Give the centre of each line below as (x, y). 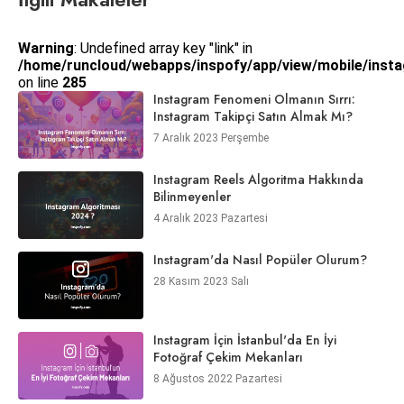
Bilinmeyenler (192, 196)
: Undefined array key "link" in (163, 48)
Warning (46, 48)
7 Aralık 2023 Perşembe (211, 138)
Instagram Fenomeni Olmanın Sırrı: (254, 99)
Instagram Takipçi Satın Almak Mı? (252, 116)
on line (40, 82)
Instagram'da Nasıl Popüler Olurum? (260, 259)
